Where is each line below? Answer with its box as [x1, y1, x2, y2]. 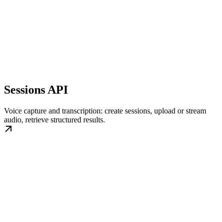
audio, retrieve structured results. [4, 115, 105, 124]
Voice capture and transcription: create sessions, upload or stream [4, 106, 206, 115]
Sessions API [4, 83, 68, 96]
